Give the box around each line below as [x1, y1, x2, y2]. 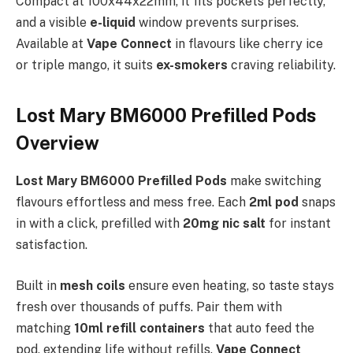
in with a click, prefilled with [16, 216, 183, 232]
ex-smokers [156, 58, 228, 73]
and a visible [16, 15, 90, 31]
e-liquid [90, 15, 139, 31]
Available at [16, 36, 87, 52]
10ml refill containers [74, 320, 208, 336]
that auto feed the [208, 320, 314, 336]
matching [16, 320, 74, 336]
